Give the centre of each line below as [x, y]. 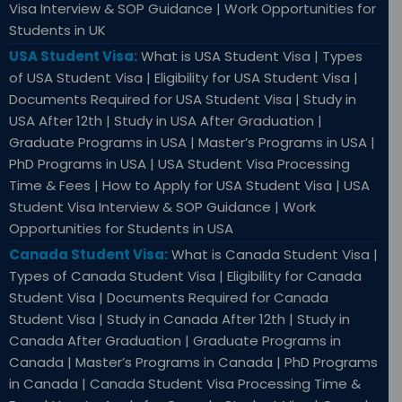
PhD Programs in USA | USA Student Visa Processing [179, 164]
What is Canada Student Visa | [273, 255]
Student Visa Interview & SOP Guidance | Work [162, 207]
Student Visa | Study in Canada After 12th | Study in [179, 319]
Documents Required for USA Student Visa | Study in [183, 100]
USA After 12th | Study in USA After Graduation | [166, 121]
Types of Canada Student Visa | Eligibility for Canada [185, 276]
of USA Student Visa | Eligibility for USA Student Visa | [184, 78]
